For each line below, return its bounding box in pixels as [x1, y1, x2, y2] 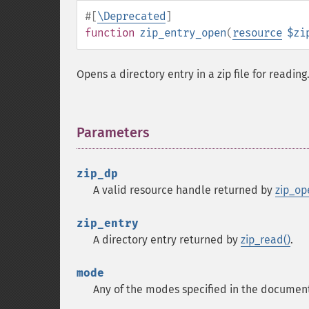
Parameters [77, 124, 150, 141]
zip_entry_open [139, 26, 226, 39]
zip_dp [77, 167, 118, 180]
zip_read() [241, 233, 290, 246]
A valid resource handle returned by [93, 183, 275, 197]
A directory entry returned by [93, 233, 241, 246]
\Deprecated [97, 10, 166, 23]
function [85, 26, 134, 39]
